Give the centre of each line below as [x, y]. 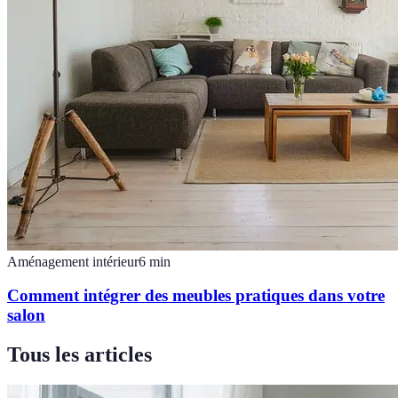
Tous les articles [80, 355]
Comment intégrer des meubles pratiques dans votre [196, 296]
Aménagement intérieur [73, 261]
